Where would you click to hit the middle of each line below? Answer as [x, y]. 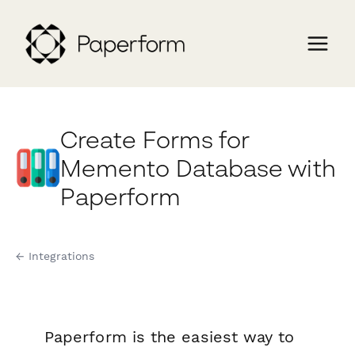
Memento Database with [198, 168]
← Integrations [55, 256]
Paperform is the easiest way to [170, 337]
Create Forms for [155, 139]
